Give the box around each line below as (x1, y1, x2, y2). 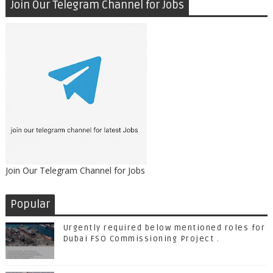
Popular (10, 197, 50, 211)
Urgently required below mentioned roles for (63, 223, 266, 233)
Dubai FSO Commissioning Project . (63, 234, 220, 244)
